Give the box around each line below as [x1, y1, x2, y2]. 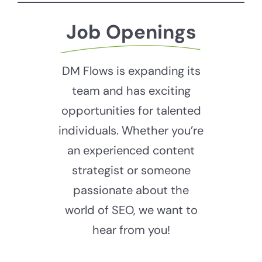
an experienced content [67, 143, 195, 158]
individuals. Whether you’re [58, 123, 204, 139]
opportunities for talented [61, 103, 201, 119]
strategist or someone [71, 163, 191, 178]
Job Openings [65, 19, 196, 45]
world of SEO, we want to [64, 202, 198, 218]
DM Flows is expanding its [61, 63, 201, 79]
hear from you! [92, 222, 170, 238]
